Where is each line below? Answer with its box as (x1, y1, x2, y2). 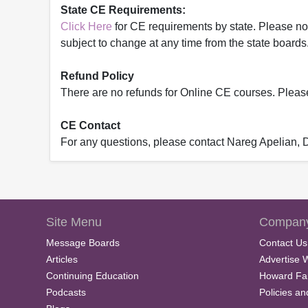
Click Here (60, 21, 112, 33)
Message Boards (46, 237, 120, 249)
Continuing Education (46, 270, 139, 282)
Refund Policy (60, 70, 134, 82)
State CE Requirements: (60, 4, 186, 16)
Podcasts (46, 287, 86, 298)
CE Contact (60, 120, 120, 132)
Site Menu (46, 215, 102, 230)
